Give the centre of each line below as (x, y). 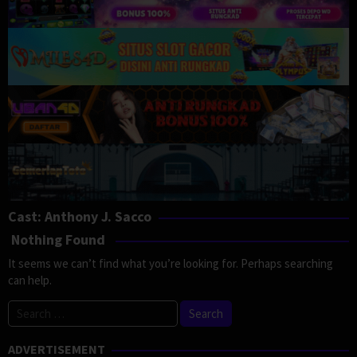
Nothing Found (58, 240)
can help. (30, 280)
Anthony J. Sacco (98, 217)
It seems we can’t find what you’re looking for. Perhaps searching (171, 264)
